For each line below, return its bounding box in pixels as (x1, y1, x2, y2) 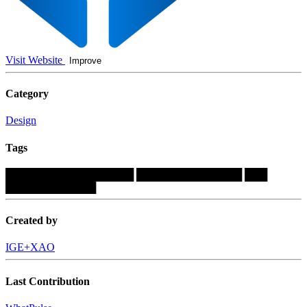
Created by (5, 214, 58, 227)
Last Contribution (5, 275, 90, 287)
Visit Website (5, 53, 65, 66)
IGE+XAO (5, 241, 55, 254)
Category (5, 88, 49, 100)
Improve (69, 55, 101, 66)
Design (5, 114, 36, 127)
